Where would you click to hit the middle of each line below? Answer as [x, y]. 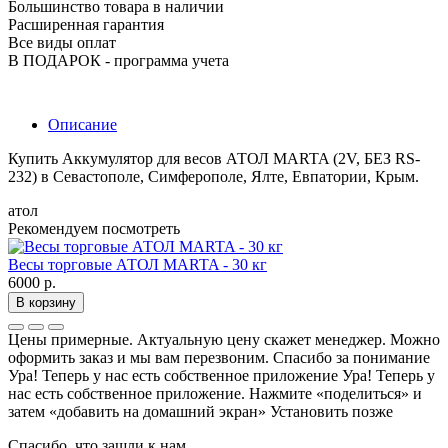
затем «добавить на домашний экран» [137, 411]
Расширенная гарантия [86, 24]
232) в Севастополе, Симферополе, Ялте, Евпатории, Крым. [213, 176]
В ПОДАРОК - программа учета [118, 60]
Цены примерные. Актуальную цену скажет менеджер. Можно [224, 339]
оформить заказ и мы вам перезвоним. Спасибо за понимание [219, 357]
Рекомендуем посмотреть [94, 228]
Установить [309, 411]
